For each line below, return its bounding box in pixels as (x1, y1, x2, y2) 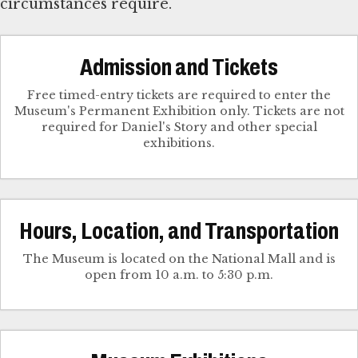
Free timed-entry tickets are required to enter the (27, 88, 331, 103)
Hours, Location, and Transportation (19, 217, 339, 244)
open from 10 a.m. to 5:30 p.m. (85, 267, 273, 282)
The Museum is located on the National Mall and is (22, 251, 336, 266)
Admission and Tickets (80, 54, 278, 81)
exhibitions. (143, 136, 215, 151)
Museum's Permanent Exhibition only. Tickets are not (14, 104, 344, 119)
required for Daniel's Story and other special (41, 120, 317, 135)
